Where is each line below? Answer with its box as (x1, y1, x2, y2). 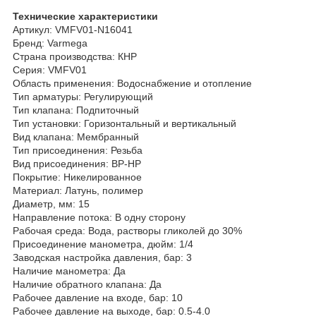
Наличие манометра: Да (13, 265, 126, 276)
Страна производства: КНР (13, 50, 137, 62)
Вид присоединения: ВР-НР (13, 157, 141, 169)
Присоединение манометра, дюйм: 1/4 (13, 238, 193, 250)
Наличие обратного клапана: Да (13, 278, 162, 290)
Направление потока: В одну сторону (13, 211, 186, 223)
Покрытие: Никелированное (13, 171, 142, 183)
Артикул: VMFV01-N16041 (13, 23, 133, 35)
